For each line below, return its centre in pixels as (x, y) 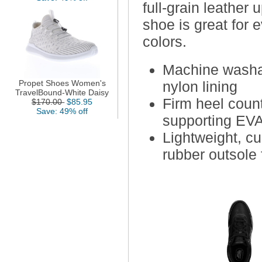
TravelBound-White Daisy (62, 92)
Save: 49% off (62, 111)
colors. (165, 41)
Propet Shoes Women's (62, 83)
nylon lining (200, 87)
